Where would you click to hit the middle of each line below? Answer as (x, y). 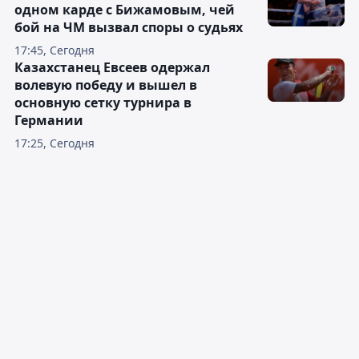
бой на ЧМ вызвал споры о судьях (129, 27)
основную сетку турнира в (103, 102)
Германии (49, 120)
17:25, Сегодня (54, 143)
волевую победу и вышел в (106, 85)
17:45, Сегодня (54, 50)
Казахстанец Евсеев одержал (112, 67)
